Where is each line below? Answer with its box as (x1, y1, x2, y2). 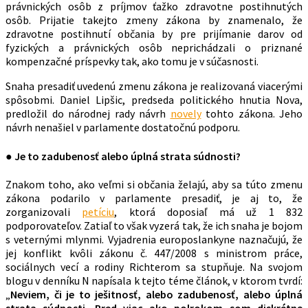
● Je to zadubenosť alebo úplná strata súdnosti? (5, 148, 241, 163)
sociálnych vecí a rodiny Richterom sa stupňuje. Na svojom (5, 259, 302, 274)
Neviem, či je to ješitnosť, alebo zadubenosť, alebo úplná (10, 287, 302, 301)
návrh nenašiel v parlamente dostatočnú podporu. (5, 120, 240, 135)
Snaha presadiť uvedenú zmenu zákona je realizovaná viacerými (5, 79, 302, 93)
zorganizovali (5, 204, 82, 219)
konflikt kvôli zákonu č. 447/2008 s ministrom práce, (23, 245, 302, 260)
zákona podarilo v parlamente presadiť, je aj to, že (5, 190, 302, 205)
